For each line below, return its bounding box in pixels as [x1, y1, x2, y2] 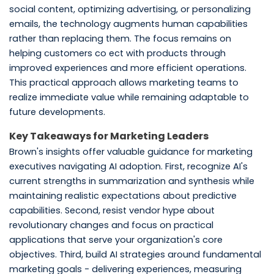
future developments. [9, 105, 105, 118]
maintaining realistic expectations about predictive [9, 189, 237, 202]
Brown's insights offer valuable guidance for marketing [9, 145, 253, 158]
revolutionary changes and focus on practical [9, 218, 213, 231]
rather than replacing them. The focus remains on [9, 32, 231, 45]
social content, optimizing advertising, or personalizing [9, 2, 251, 15]
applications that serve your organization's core [9, 233, 223, 246]
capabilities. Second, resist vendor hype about [9, 204, 215, 217]
